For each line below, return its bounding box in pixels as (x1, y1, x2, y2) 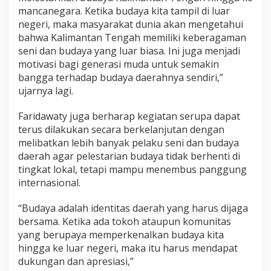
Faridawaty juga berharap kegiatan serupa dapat (18, 109, 240, 123)
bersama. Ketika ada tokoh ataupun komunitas (18, 215, 231, 229)
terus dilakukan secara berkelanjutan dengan (18, 123, 224, 137)
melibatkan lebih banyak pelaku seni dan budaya (18, 136, 239, 150)
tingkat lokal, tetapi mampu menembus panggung (18, 163, 247, 177)
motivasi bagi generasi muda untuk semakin (18, 57, 219, 71)
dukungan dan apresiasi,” (18, 255, 134, 269)
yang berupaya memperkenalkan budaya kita (18, 228, 224, 242)
